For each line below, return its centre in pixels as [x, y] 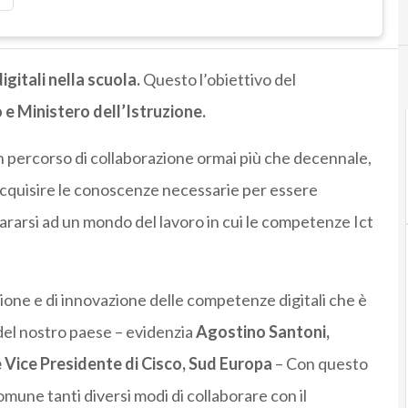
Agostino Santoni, [262, 332]
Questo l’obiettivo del [219, 80]
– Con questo [320, 364]
